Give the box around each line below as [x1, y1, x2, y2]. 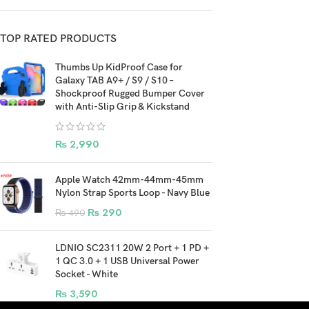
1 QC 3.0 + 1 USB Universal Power [55, 255, 199, 267]
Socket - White [55, 268, 118, 280]
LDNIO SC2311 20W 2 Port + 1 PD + [55, 242, 209, 254]
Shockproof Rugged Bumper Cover [55, 88, 205, 99]
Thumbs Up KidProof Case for [55, 61, 183, 73]
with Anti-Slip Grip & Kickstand [55, 101, 190, 112]
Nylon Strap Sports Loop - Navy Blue [55, 187, 210, 199]
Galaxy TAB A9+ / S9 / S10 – [55, 74, 173, 86]
